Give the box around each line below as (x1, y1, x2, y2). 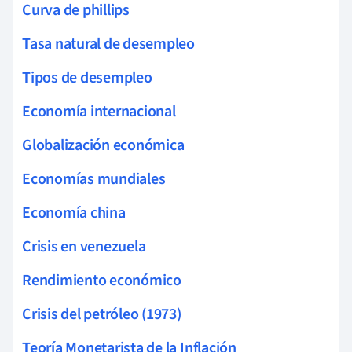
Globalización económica (22, 134, 185, 157)
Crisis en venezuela (22, 236, 146, 258)
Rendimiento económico (22, 269, 181, 292)
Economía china (22, 202, 126, 225)
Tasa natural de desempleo (22, 33, 195, 56)
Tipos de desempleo (22, 67, 152, 90)
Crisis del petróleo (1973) (22, 303, 181, 326)
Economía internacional (22, 101, 176, 123)
